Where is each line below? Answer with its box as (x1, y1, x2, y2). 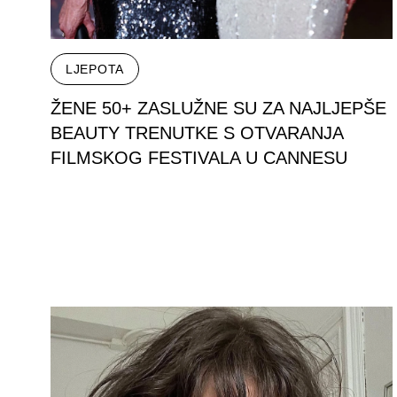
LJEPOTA (66, 62, 124, 76)
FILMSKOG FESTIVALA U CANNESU (51, 148, 347, 167)
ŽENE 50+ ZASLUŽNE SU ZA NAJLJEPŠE (51, 98, 386, 118)
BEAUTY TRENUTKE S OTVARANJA (51, 123, 344, 143)
